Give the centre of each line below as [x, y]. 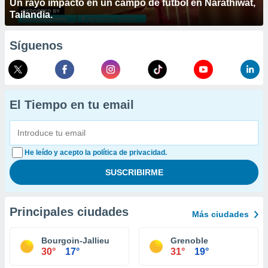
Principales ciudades [69, 212]
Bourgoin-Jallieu [75, 240]
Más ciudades [220, 214]
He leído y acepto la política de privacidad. [96, 153]
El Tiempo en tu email [72, 105]
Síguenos [36, 45]
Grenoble [189, 240]
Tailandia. [31, 15]
